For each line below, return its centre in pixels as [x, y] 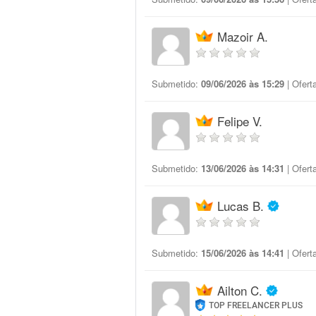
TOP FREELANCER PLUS [256, 305]
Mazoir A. [243, 36]
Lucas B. [241, 206]
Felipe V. [240, 121]
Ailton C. [240, 290]
